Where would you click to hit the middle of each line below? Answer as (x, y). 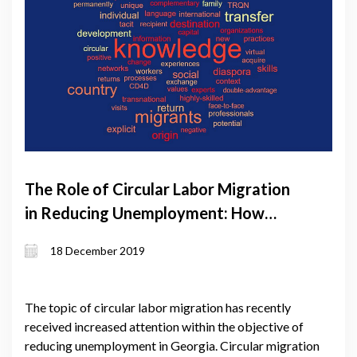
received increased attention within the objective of (164, 326)
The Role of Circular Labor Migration (157, 188)
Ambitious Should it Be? (110, 236)
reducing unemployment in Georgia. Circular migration (172, 345)
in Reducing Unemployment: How (145, 212)
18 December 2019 (98, 251)
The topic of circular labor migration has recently (158, 307)
